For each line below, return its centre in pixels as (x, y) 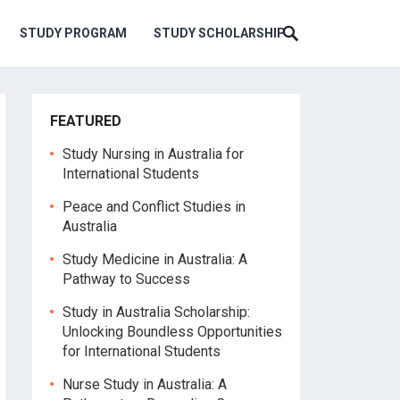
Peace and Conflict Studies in (154, 207)
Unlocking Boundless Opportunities (172, 332)
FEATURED (86, 121)
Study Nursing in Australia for (153, 154)
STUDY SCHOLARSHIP (220, 33)
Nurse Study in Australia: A (145, 384)
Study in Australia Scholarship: (156, 312)
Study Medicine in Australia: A (155, 259)
